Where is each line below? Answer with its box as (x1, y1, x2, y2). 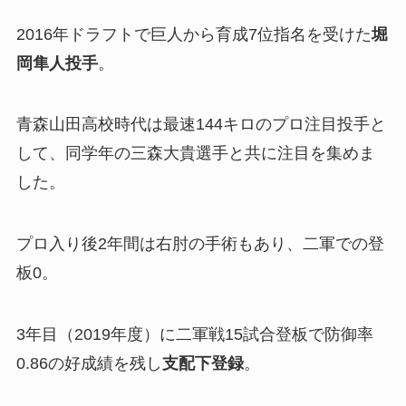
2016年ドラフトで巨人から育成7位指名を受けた (15, 24, 372, 43)
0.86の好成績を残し (15, 354, 162, 373)
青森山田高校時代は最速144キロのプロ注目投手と (15, 115, 386, 134)
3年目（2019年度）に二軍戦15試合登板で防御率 (15, 325, 373, 344)
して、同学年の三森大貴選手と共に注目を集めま (15, 144, 375, 163)
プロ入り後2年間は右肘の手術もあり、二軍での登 (15, 235, 384, 254)
